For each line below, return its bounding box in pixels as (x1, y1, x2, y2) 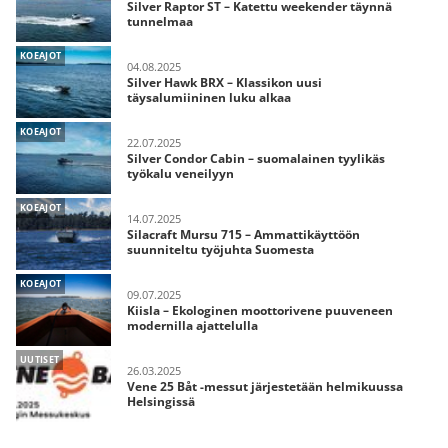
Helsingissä (127, 393, 195, 410)
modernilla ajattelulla (127, 317, 258, 334)
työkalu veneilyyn (127, 165, 234, 182)
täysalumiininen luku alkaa (127, 89, 291, 106)
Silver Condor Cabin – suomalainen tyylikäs (127, 150, 385, 167)
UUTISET (20, 353, 60, 366)
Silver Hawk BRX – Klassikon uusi (127, 74, 322, 91)
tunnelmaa (127, 13, 193, 30)
